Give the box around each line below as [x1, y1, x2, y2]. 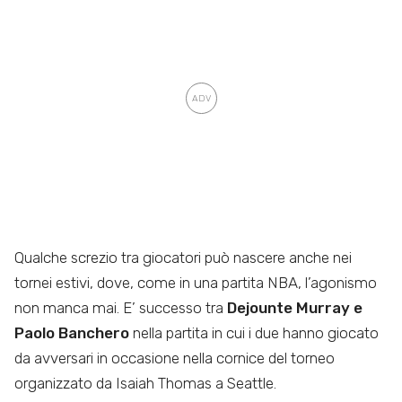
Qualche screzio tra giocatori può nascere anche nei [14, 248, 352, 267]
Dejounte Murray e [223, 298, 363, 317]
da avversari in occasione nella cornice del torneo [14, 348, 335, 367]
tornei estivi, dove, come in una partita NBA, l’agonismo [14, 273, 377, 292]
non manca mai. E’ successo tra [14, 298, 223, 317]
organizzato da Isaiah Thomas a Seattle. [14, 373, 276, 392]
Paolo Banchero [14, 323, 129, 342]
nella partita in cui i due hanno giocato [129, 323, 379, 342]
